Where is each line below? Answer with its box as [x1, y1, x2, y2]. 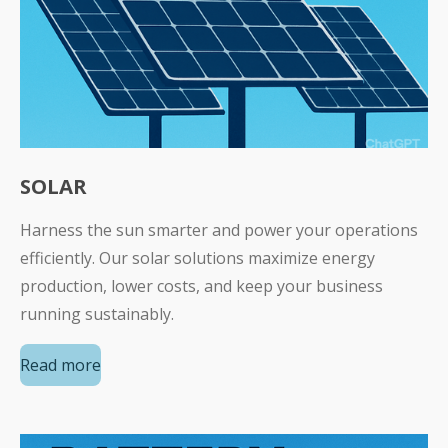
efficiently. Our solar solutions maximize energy [20, 247, 375, 270]
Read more [20, 353, 101, 376]
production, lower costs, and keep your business [20, 275, 383, 298]
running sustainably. [20, 303, 174, 326]
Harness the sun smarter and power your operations [20, 219, 418, 242]
